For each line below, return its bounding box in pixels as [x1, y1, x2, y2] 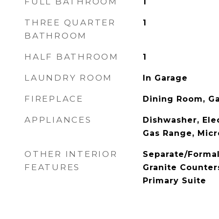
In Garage [142, 73, 188, 83]
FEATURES [24, 162, 80, 172]
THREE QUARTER [24, 18, 116, 27]
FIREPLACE [24, 94, 84, 104]
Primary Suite [142, 176, 206, 185]
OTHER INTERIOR [24, 149, 118, 159]
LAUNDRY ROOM [24, 73, 112, 83]
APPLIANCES [24, 115, 92, 125]
